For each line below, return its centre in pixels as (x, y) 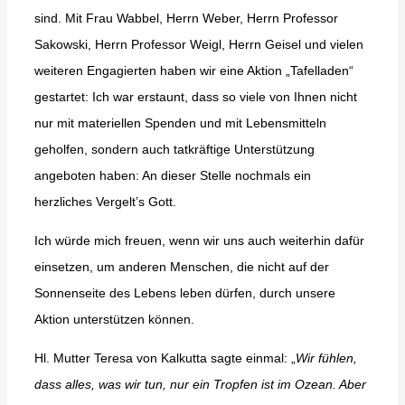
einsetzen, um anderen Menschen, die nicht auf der (182, 267)
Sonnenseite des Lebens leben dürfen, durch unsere (185, 293)
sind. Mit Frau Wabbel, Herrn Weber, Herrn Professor (186, 18)
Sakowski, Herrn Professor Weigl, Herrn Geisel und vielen (199, 44)
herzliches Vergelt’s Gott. (105, 202)
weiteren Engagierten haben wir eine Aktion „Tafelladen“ (194, 71)
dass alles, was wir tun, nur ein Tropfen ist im (165, 384)
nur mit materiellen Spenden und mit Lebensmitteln (180, 123)
